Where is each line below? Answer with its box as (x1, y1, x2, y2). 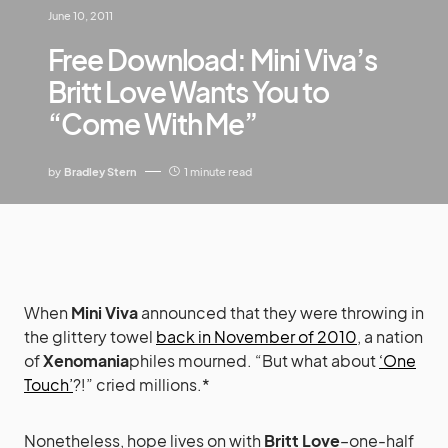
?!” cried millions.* (73, 373, 210, 395)
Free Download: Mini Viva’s (48, 41, 377, 77)
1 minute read (184, 164, 252, 178)
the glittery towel (24, 325, 156, 347)
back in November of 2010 (156, 325, 357, 347)
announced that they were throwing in (138, 301, 424, 323)
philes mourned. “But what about (129, 349, 379, 371)
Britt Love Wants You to (48, 73, 329, 109)
